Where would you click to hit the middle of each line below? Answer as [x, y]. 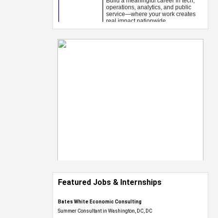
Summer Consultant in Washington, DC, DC [105, 211]
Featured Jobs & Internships [110, 182]
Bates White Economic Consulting [100, 202]
